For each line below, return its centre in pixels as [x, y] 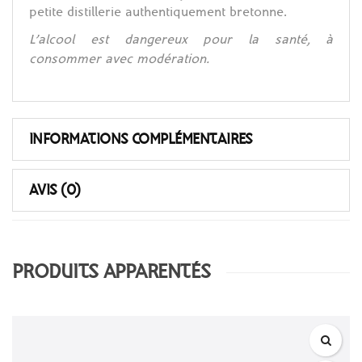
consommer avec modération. [119, 59]
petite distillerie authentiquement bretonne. [158, 12]
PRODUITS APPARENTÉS [112, 272]
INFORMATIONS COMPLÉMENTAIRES [141, 139]
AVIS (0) [55, 190]
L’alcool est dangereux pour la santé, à [181, 40]
